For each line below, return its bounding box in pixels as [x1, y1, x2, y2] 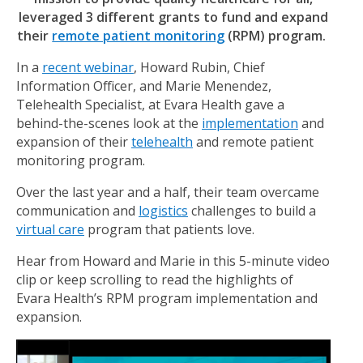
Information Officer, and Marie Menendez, [16, 77, 271, 96]
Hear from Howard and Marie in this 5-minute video [16, 252, 330, 271]
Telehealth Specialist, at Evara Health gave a [16, 96, 284, 114]
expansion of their [16, 133, 131, 152]
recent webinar [42, 58, 134, 77]
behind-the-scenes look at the [16, 114, 202, 133]
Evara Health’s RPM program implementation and [16, 289, 318, 308]
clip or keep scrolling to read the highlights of [16, 271, 293, 289]
